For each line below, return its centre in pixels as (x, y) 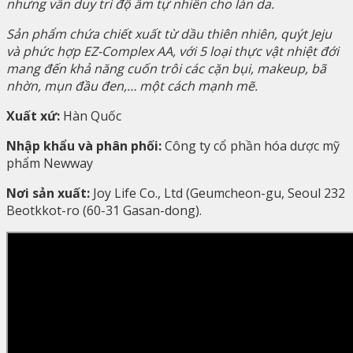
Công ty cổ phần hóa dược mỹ (251, 146)
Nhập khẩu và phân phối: (84, 146)
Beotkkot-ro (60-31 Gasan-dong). (104, 211)
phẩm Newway (50, 163)
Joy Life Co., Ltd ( (140, 193)
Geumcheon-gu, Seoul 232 (268, 193)
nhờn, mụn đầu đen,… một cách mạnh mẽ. (132, 86)
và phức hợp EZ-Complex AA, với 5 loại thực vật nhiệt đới (173, 52)
